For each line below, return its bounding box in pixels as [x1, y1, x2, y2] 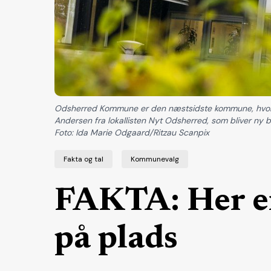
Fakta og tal [64, 154, 103, 165]
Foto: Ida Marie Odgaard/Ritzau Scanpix [54, 127, 209, 139]
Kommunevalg [131, 154, 179, 165]
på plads [54, 223, 178, 256]
